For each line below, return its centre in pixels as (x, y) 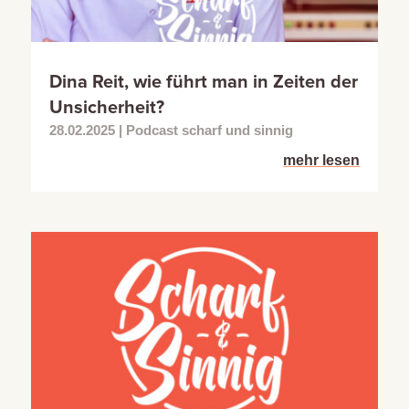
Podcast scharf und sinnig (209, 131)
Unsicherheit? (106, 108)
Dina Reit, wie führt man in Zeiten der (203, 83)
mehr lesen (322, 161)
